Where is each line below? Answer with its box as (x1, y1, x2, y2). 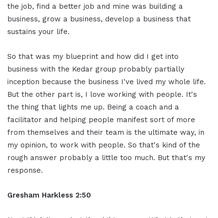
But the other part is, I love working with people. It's (7, 90, 197, 99)
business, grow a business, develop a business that (7, 14, 191, 23)
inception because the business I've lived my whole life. (7, 77, 206, 86)
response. (7, 165, 43, 175)
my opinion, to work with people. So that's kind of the (7, 140, 200, 149)
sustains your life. (7, 27, 70, 36)
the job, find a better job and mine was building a (7, 1, 183, 11)
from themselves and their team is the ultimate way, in (7, 127, 204, 137)
